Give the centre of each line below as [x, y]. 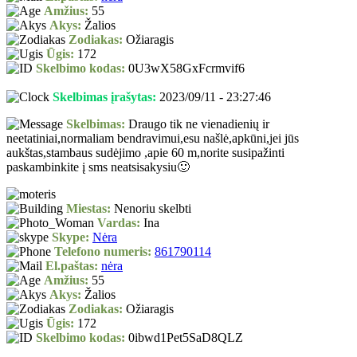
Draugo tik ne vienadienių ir [197, 124]
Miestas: [88, 209]
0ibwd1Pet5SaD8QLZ [184, 338]
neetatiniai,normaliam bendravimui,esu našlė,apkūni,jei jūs [153, 139]
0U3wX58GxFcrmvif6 [185, 69]
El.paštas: [72, 266]
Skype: [71, 237]
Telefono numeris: [103, 252]
